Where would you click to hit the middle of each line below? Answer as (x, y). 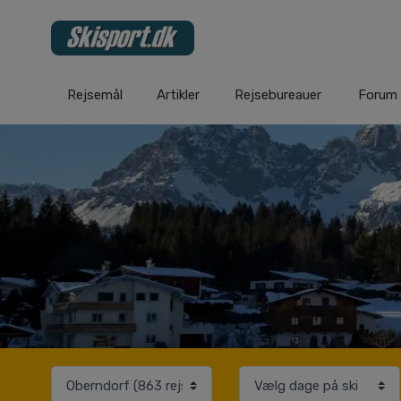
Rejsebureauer (278, 94)
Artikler (178, 94)
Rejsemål (95, 94)
